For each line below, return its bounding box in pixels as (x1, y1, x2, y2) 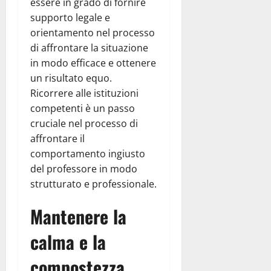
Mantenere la (30, 203, 126, 230)
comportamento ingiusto (30, 147, 145, 161)
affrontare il (30, 132, 85, 146)
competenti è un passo (30, 102, 135, 116)
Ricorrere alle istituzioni (30, 87, 139, 100)
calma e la (30, 228, 106, 256)
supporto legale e (30, 11, 110, 25)
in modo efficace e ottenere (30, 56, 156, 70)
